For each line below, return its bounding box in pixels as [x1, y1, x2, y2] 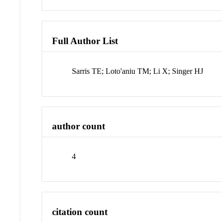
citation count [52, 206, 108, 217]
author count [52, 121, 106, 132]
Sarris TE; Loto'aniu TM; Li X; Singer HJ [72, 66, 204, 75]
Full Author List [52, 35, 118, 46]
